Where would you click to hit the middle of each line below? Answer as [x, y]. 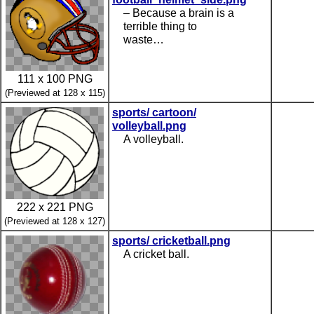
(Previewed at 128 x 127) [55, 221]
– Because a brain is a [179, 13]
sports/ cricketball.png [171, 240]
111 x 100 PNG [55, 78]
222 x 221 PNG [55, 207]
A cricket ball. [156, 254]
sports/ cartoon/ [154, 112]
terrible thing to [160, 26]
